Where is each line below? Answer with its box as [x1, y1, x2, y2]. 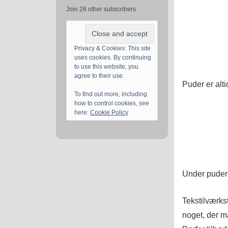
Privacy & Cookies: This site [74, 45, 151, 52]
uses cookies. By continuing [74, 54, 151, 62]
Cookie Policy [90, 109, 128, 117]
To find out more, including [74, 91, 147, 98]
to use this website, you [74, 63, 138, 71]
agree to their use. [74, 72, 124, 80]
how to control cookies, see [74, 100, 149, 107]
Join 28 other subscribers [66, 6, 136, 13]
